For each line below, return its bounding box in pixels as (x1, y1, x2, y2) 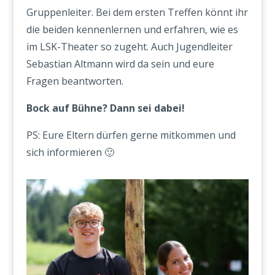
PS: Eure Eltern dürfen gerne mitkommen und (26, 128, 236, 142)
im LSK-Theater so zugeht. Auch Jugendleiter (26, 40, 233, 53)
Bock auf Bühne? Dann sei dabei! (26, 101, 185, 115)
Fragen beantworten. (26, 74, 123, 88)
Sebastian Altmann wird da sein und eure (26, 57, 214, 71)
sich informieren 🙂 (26, 145, 114, 159)
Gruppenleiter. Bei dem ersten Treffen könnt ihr (26, 6, 248, 19)
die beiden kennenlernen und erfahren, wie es (26, 23, 238, 36)
